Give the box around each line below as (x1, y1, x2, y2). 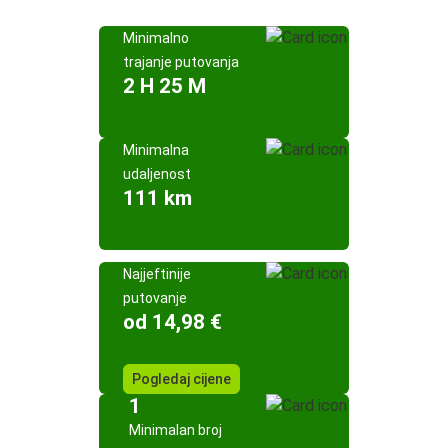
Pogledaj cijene (132, 371, 231, 387)
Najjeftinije (123, 266, 191, 282)
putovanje (123, 290, 187, 306)
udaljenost (123, 166, 191, 182)
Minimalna (123, 142, 189, 158)
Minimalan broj (128, 422, 222, 438)
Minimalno (123, 30, 189, 46)
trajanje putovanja (123, 54, 239, 70)
